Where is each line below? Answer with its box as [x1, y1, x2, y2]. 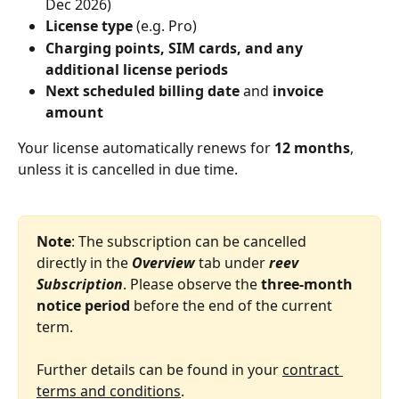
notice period [37, 295, 130, 315]
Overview [132, 252, 195, 273]
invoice [273, 80, 327, 101]
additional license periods [45, 59, 228, 79]
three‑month [261, 273, 356, 294]
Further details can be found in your [37, 359, 282, 379]
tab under [195, 252, 269, 273]
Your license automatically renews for [18, 137, 274, 158]
